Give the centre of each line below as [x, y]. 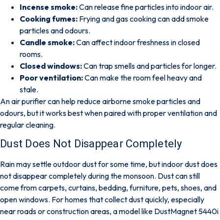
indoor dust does [190, 164]
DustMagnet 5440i [186, 211]
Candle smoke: [47, 42]
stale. [29, 90]
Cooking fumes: [49, 19]
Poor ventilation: [51, 78]
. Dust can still [177, 176]
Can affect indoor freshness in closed [137, 42]
